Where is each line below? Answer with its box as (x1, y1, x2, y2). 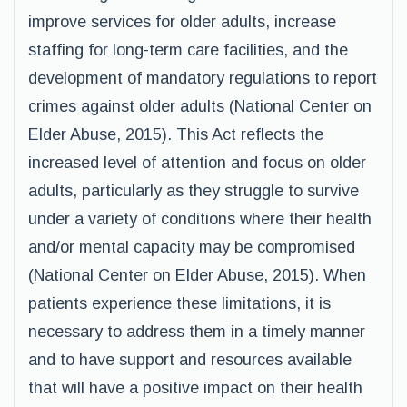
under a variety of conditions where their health (28, 210, 372, 228)
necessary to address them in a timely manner (28, 323, 365, 341)
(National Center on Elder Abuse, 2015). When (28, 266, 366, 284)
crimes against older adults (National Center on (28, 97, 372, 115)
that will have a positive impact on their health (28, 379, 362, 397)
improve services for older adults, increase (28, 13, 336, 31)
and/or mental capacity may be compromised (28, 238, 355, 256)
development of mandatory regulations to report (28, 69, 377, 87)
